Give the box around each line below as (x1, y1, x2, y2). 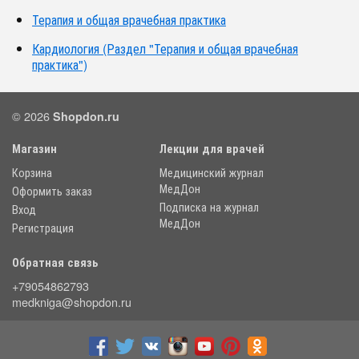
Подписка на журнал (159, 197, 259, 215)
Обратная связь (12, 253, 99, 270)
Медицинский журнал (159, 163, 264, 180)
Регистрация (12, 218, 74, 236)
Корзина (12, 163, 52, 180)
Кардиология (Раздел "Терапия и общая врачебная (32, 38, 298, 58)
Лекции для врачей (159, 139, 264, 156)
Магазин (12, 139, 57, 156)
